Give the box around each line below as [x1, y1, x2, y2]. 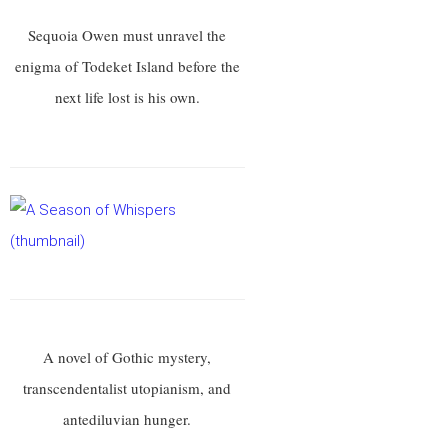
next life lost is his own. [54, 87, 200, 107]
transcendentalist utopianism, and [23, 378, 232, 398]
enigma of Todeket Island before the [14, 56, 240, 76]
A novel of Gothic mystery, [43, 347, 212, 367]
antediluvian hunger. [63, 409, 192, 429]
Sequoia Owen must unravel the [28, 25, 227, 45]
